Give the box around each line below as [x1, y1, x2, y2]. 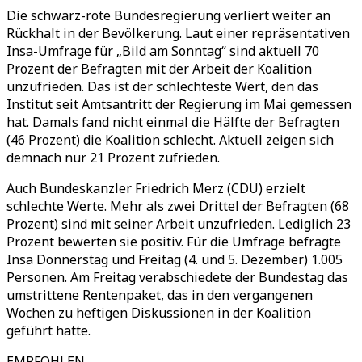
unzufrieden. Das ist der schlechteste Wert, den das [6, 78, 318, 95]
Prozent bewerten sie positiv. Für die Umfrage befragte [6, 233, 341, 250]
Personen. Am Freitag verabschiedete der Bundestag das [6, 268, 348, 286]
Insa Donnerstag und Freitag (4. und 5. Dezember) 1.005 [6, 250, 343, 268]
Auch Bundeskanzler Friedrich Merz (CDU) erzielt [6, 179, 305, 197]
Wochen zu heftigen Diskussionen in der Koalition [6, 304, 311, 322]
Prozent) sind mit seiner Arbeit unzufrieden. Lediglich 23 [6, 215, 351, 233]
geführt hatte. [6, 322, 90, 339]
